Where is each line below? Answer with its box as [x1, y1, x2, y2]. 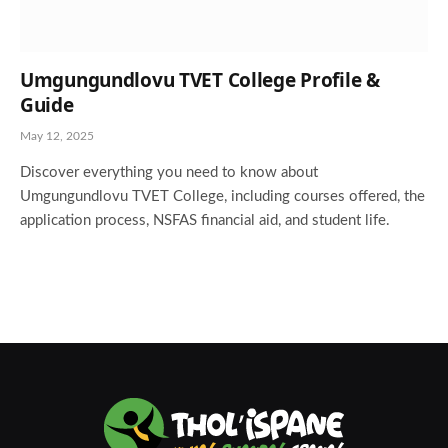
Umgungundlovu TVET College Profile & [20, 66, 380, 93]
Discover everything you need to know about [20, 164, 318, 180]
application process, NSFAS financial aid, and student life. [20, 212, 390, 228]
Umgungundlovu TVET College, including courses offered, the [20, 188, 425, 204]
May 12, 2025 [20, 129, 94, 142]
